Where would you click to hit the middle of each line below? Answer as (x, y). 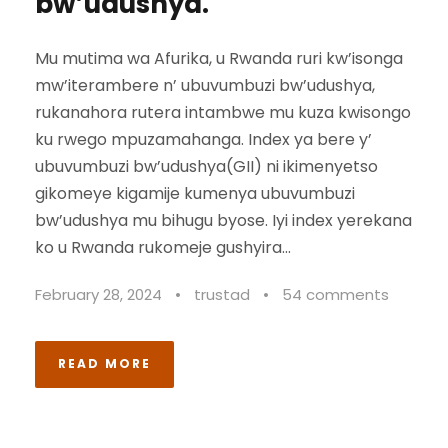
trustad (222, 295)
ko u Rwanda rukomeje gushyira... (163, 248)
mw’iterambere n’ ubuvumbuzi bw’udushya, (205, 86)
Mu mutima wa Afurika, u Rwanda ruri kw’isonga (219, 59)
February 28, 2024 (98, 295)
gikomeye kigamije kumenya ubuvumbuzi (195, 194)
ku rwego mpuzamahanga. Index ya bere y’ (203, 140)
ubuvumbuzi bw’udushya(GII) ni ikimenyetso (206, 167)
